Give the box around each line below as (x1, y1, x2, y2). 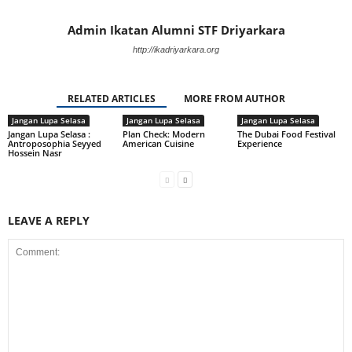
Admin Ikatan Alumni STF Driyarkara (67, 22, 285, 38)
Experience (236, 137, 282, 149)
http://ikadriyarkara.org (133, 45, 219, 54)
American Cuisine (122, 137, 194, 149)
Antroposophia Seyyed (8, 137, 101, 149)
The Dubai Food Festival (236, 128, 335, 140)
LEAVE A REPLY (8, 213, 90, 228)
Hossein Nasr (8, 147, 62, 159)
